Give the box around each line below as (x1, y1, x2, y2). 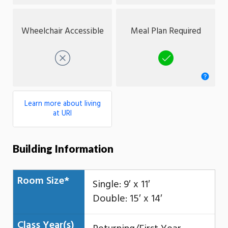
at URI (53, 107, 72, 120)
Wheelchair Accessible (21, 24, 104, 38)
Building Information (13, 141, 113, 155)
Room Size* (17, 173, 69, 189)
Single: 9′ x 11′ (92, 176, 150, 193)
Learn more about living (24, 98, 101, 110)
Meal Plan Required (130, 24, 201, 38)
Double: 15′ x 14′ (92, 190, 162, 207)
